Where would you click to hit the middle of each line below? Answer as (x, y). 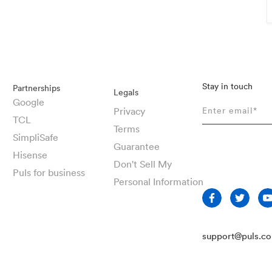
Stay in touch (227, 86)
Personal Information (158, 181)
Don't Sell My (142, 164)
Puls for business (49, 172)
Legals (126, 92)
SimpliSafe (36, 137)
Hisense (30, 155)
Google (29, 102)
